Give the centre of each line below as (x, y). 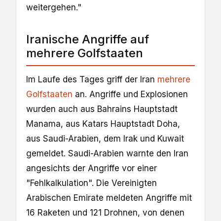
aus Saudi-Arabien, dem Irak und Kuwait (105, 139)
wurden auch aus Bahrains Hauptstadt (102, 109)
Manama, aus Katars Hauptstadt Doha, (103, 124)
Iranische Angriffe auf (88, 39)
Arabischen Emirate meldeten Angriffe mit (109, 198)
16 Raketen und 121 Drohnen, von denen (105, 213)
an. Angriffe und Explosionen (130, 94)
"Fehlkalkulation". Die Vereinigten (92, 183)
